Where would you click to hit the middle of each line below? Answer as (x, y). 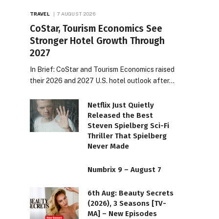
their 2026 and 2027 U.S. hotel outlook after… (102, 80)
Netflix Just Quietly (121, 105)
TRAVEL (40, 13)
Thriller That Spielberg (127, 136)
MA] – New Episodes (122, 213)
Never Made (108, 146)
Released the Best (120, 115)
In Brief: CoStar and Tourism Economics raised (102, 69)
